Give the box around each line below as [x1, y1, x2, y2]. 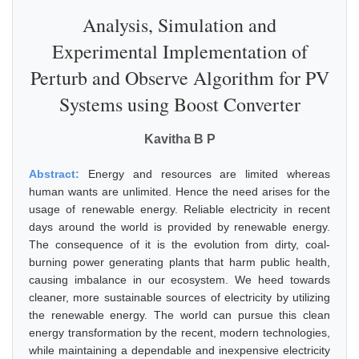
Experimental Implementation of [51, 38, 308, 64]
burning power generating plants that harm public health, [29, 256, 330, 268]
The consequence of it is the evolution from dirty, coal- [29, 238, 330, 251]
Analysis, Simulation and [83, 12, 276, 38]
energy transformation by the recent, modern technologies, [29, 326, 330, 339]
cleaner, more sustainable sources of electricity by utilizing [29, 291, 330, 304]
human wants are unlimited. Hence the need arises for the [29, 185, 330, 198]
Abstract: [29, 167, 88, 180]
